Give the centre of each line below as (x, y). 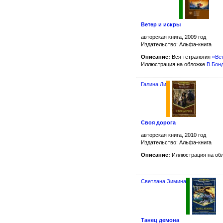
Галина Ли (154, 84)
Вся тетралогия (191, 57)
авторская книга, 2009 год (173, 37)
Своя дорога (158, 123)
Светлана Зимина (164, 181)
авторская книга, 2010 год (173, 135)
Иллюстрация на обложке (174, 64)
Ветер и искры (161, 25)
